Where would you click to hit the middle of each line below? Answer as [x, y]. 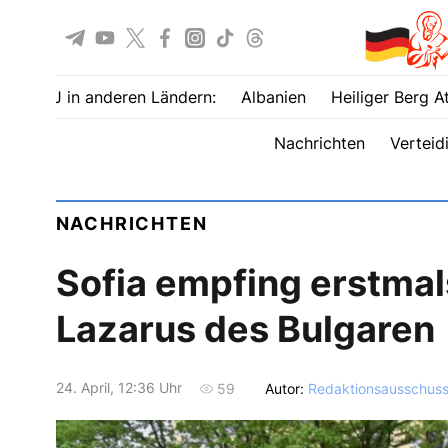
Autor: [286, 388]
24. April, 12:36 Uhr [118, 388]
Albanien [273, 97]
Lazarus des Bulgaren [245, 329]
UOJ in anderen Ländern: [122, 97]
